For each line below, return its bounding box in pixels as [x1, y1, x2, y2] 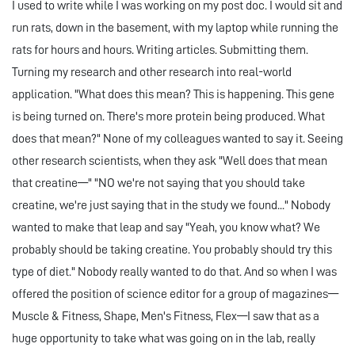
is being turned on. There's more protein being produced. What [12, 110, 325, 124]
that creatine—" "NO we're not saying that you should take [12, 177, 305, 190]
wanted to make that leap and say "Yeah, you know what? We [12, 221, 320, 235]
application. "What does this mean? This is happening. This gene [12, 88, 334, 101]
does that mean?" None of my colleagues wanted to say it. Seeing [12, 132, 343, 146]
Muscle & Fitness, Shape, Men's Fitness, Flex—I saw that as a [12, 310, 319, 323]
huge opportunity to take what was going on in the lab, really [12, 332, 315, 345]
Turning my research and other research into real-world [12, 66, 292, 79]
